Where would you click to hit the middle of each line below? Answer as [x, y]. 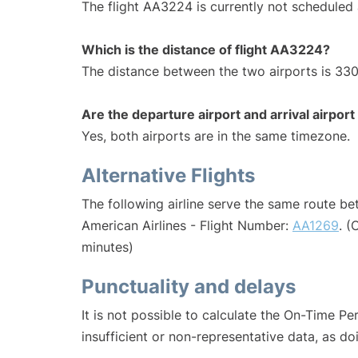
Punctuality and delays [189, 287]
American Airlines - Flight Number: [187, 226]
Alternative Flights [168, 176]
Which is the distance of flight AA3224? [206, 50]
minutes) [107, 247]
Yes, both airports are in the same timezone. [216, 136]
